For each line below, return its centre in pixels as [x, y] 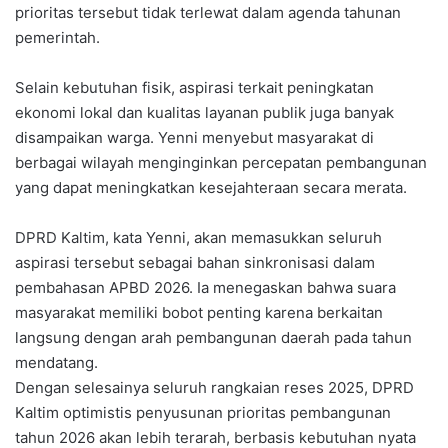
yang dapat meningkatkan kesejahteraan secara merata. [211, 188]
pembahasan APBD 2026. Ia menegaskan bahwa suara [205, 288]
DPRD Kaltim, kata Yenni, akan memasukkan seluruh [198, 238]
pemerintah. [57, 38]
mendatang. [56, 363]
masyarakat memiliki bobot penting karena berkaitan [199, 313]
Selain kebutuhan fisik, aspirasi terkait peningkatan [194, 88]
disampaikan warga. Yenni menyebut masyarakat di [194, 138]
